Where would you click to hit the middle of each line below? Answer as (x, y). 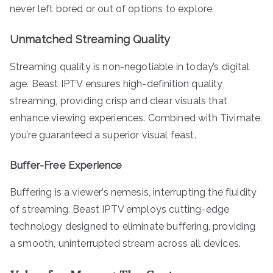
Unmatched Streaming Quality (90, 39)
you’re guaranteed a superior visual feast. (103, 135)
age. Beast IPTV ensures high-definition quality (116, 83)
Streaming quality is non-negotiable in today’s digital (130, 66)
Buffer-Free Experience (66, 165)
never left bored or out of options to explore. (112, 9)
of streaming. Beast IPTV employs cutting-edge (120, 209)
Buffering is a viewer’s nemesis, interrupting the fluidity (133, 192)
